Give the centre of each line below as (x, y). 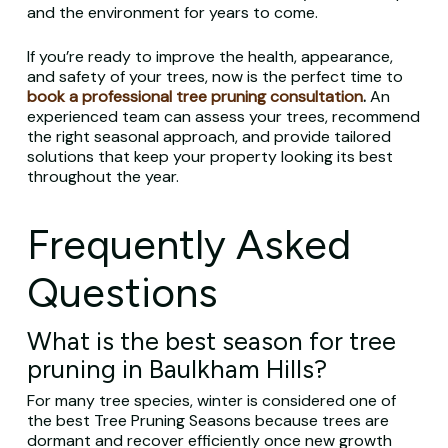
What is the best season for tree (211, 341)
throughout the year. (102, 176)
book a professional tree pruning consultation (194, 96)
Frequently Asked (188, 244)
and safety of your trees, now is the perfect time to (214, 76)
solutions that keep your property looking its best (209, 156)
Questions (122, 292)
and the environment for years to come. (172, 12)
